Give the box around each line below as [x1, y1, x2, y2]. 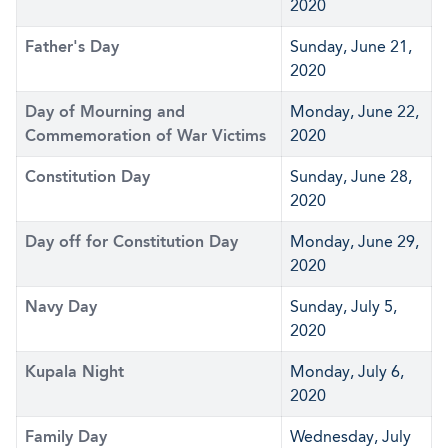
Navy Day [25, 297, 97, 316]
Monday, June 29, [290, 232, 419, 251]
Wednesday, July [290, 427, 411, 446]
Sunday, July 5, [290, 297, 397, 316]
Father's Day [25, 37, 119, 56]
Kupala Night [25, 362, 124, 381]
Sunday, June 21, [290, 37, 412, 56]
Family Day [25, 427, 107, 446]
